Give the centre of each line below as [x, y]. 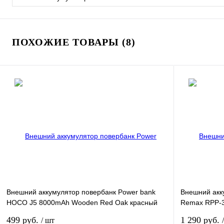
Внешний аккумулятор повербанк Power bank [81, 192]
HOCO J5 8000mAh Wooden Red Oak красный [82, 202]
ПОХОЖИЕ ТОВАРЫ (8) [74, 42]
